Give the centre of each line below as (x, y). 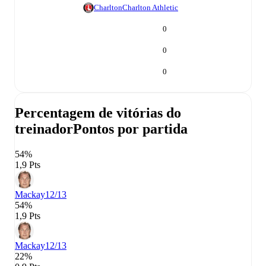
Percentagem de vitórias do (98, 113)
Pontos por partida (130, 129)
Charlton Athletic (150, 8)
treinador (44, 129)
